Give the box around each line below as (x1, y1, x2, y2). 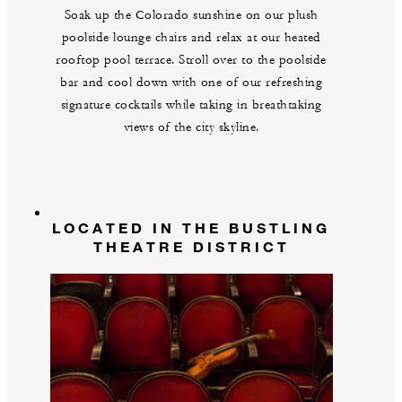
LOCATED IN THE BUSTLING (52, 218, 330, 236)
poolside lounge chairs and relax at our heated (61, 29, 321, 46)
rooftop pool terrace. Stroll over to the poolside (56, 51, 327, 68)
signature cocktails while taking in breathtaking (60, 96, 322, 113)
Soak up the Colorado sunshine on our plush (64, 6, 319, 23)
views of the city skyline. (123, 118, 259, 135)
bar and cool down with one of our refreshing (60, 74, 322, 91)
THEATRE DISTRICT (92, 237, 290, 255)
